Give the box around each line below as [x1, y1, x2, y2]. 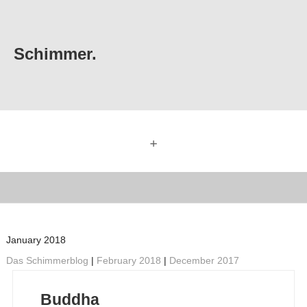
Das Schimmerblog [5, 255, 88, 266]
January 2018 [5, 234, 66, 245]
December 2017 [169, 255, 239, 266]
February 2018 [96, 255, 161, 266]
